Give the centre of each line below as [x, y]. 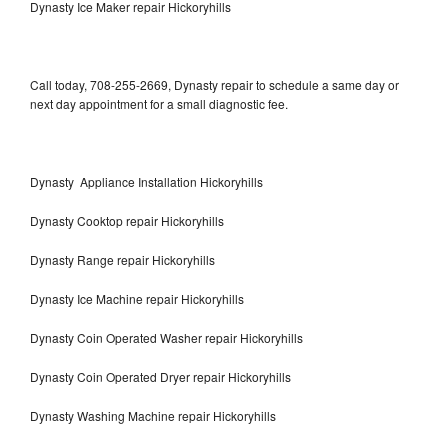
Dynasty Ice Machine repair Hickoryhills [137, 298]
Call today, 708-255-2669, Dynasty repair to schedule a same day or [214, 84]
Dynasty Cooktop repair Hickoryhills [127, 220]
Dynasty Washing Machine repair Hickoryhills [153, 415]
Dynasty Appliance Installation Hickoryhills [146, 181]
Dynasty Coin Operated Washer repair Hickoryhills [166, 337]
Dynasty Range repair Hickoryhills [122, 259]
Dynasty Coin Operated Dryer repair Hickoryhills [160, 376]
